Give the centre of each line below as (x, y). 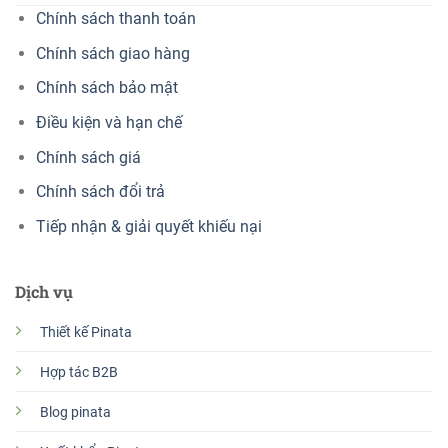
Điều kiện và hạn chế (108, 122)
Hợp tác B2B (78, 373)
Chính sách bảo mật (106, 88)
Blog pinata (75, 413)
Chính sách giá (88, 157)
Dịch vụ (43, 292)
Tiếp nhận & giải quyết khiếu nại (150, 226)
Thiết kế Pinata (85, 333)
